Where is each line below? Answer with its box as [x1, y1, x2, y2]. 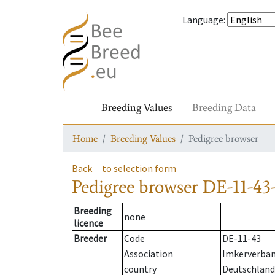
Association [124, 247, 173, 260]
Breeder [74, 232, 107, 245]
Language [182, 14, 223, 26]
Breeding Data [192, 101, 256, 114]
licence [74, 217, 103, 230]
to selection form [102, 162, 176, 174]
